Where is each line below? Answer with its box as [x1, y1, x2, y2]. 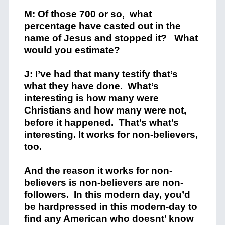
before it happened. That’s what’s [24, 117, 179, 128]
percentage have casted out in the [24, 21, 181, 31]
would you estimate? [24, 45, 120, 55]
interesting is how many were [24, 93, 159, 103]
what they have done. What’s [24, 81, 159, 91]
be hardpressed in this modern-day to [24, 201, 197, 212]
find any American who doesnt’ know [24, 213, 194, 224]
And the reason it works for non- [24, 165, 172, 176]
